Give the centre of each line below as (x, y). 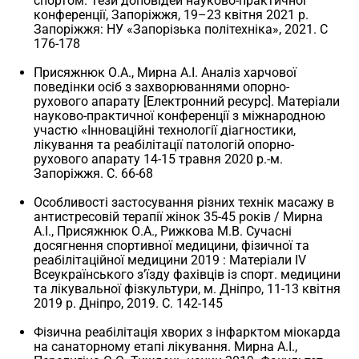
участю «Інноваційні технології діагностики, (165, 130)
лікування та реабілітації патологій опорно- (164, 144)
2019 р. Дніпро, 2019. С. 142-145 (129, 303)
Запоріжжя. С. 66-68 (94, 173)
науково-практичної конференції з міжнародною (180, 115)
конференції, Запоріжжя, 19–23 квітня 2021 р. (171, 14)
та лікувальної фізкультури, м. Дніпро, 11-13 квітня (188, 288)
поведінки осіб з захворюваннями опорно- (162, 87)
